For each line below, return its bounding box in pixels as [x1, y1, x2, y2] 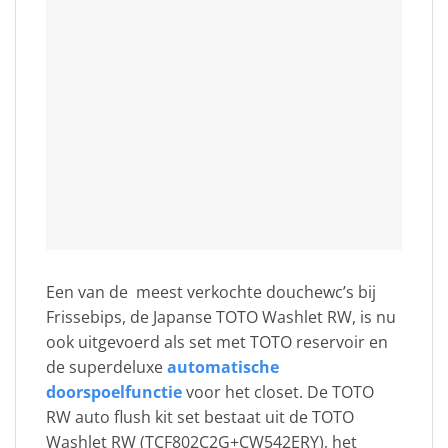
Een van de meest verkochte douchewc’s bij [46, 281, 376, 304]
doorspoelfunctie [46, 381, 182, 404]
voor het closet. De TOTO [182, 381, 374, 404]
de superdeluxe [46, 356, 167, 379]
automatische [167, 356, 279, 379]
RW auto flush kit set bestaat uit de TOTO [46, 406, 354, 429]
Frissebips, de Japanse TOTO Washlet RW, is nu [46, 306, 396, 329]
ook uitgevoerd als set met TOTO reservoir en [46, 331, 388, 354]
